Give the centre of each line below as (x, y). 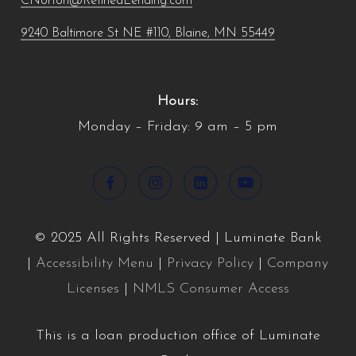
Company (298, 263)
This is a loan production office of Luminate (178, 335)
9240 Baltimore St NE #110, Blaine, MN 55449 (147, 34)
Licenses (93, 288)
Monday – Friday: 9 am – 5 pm (178, 127)
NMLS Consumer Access (211, 288)
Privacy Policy (211, 263)
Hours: (178, 102)
